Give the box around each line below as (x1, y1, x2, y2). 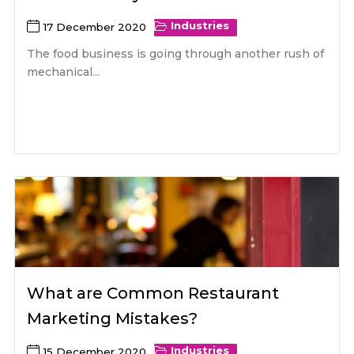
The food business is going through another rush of (27, 46, 325, 61)
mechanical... (27, 64, 100, 79)
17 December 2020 (43, 20, 147, 33)
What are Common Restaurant (27, 284, 280, 303)
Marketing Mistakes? (27, 309, 198, 329)
